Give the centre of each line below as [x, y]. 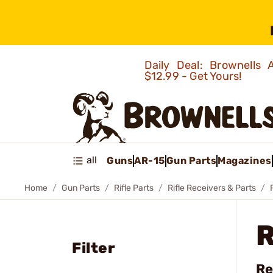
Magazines [245, 160]
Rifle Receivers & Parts [212, 188]
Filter [94, 248]
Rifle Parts [134, 188]
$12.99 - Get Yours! [194, 76]
